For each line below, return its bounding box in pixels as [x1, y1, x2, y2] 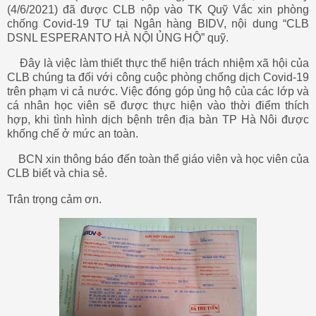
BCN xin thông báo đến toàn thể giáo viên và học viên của [18, 153, 309, 166]
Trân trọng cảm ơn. [7, 193, 102, 205]
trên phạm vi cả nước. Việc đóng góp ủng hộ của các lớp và [7, 85, 309, 98]
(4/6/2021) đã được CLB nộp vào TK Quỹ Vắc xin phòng [7, 4, 309, 16]
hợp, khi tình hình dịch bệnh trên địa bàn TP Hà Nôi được [7, 114, 309, 126]
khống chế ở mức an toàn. [7, 128, 138, 140]
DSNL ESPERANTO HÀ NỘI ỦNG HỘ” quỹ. [7, 32, 229, 44]
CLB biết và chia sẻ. [7, 167, 107, 180]
